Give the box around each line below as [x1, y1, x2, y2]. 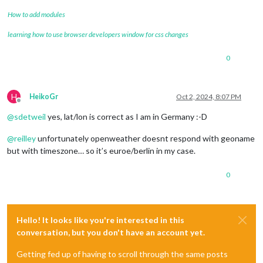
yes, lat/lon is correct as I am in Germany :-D [46, 112, 207, 122]
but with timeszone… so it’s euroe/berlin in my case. [7, 146, 195, 156]
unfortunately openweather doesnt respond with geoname [36, 133, 255, 144]
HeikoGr [29, 92, 58, 102]
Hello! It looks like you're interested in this [16, 215, 184, 225]
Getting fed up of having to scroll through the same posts [16, 249, 228, 259]
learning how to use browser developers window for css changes [8, 30, 188, 39]
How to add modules [8, 10, 65, 19]
